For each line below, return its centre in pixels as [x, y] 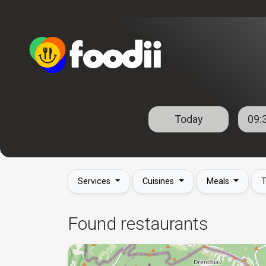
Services [95, 181]
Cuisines [160, 181]
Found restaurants [138, 223]
